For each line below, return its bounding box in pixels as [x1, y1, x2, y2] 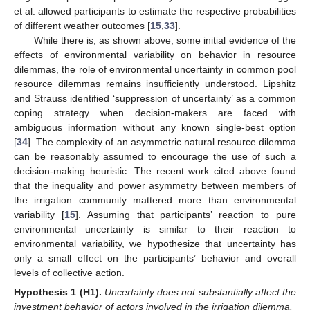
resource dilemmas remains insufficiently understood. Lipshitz [14, 77, 296, 89]
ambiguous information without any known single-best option [14, 121, 296, 133]
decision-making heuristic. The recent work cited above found [14, 165, 296, 176]
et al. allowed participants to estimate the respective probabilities [14, 5, 296, 17]
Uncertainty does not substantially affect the [104, 286, 296, 298]
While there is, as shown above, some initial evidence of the [33, 34, 296, 46]
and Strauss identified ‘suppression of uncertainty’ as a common [14, 92, 296, 104]
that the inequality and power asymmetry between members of [14, 179, 296, 191]
